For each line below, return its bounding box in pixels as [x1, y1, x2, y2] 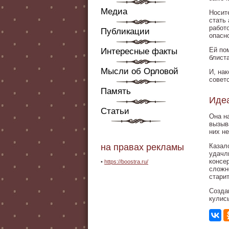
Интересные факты [101, 47, 177, 56]
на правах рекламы [101, 142, 184, 152]
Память [101, 86, 131, 96]
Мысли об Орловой [101, 66, 178, 76]
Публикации [101, 27, 150, 36]
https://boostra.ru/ [104, 158, 148, 165]
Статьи [101, 106, 129, 116]
